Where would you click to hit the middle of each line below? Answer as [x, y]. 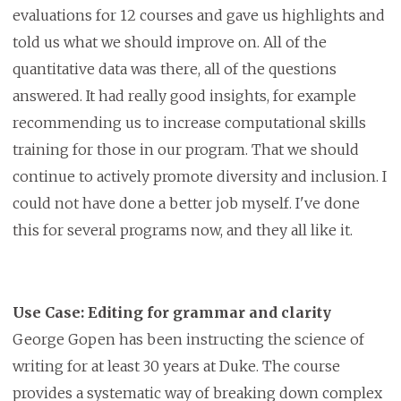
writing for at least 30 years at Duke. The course [176, 367]
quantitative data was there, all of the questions [174, 69]
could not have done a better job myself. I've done [186, 204]
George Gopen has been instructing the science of [188, 340]
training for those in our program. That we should [185, 150]
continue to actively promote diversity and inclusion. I [199, 177]
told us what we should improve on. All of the [169, 43]
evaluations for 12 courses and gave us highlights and [198, 16]
